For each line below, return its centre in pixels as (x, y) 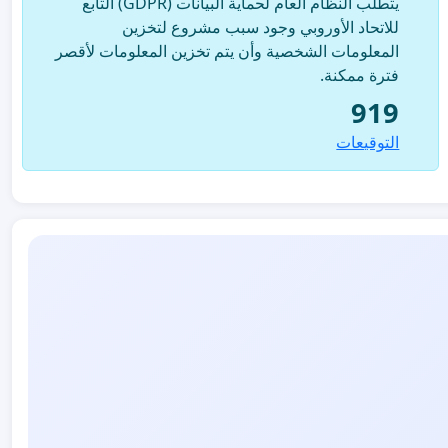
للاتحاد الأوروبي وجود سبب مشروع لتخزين (261, 26)
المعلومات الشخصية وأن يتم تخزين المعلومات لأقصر (227, 50)
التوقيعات (368, 141)
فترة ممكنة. (360, 74)
